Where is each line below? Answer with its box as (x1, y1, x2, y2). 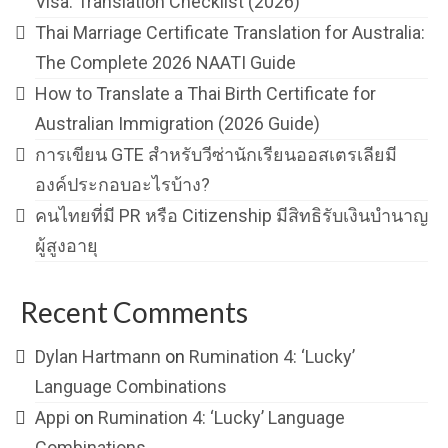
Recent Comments (20, 294, 248, 329)
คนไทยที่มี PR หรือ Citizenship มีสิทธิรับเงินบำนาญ (35, 204, 428, 226)
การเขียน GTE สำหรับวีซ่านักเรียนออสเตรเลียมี (35, 143, 397, 165)
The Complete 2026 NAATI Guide (35, 51, 296, 73)
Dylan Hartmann (35, 345, 161, 367)
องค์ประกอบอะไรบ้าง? (35, 173, 210, 195)
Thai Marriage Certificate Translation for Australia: (35, 21, 425, 43)
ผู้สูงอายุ (35, 234, 98, 256)
